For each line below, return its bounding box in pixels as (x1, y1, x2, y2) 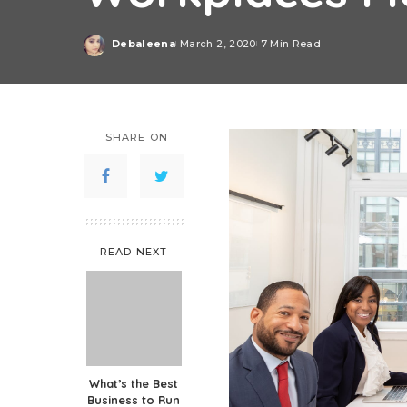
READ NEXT (100, 245, 167, 258)
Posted (111, 44, 154, 56)
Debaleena (112, 36, 176, 50)
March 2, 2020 (180, 36, 256, 50)
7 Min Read (260, 36, 322, 50)
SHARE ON (105, 131, 168, 144)
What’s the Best (89, 376, 178, 391)
